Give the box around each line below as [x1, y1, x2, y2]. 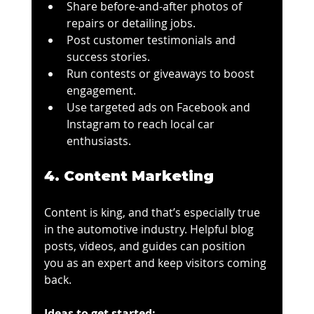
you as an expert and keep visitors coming [43, 255, 269, 271]
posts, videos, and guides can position [43, 238, 248, 254]
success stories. [66, 49, 150, 65]
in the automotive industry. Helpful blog [43, 221, 257, 238]
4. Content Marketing [43, 168, 214, 185]
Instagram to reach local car [66, 116, 217, 132]
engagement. [66, 83, 136, 99]
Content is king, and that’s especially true [43, 205, 263, 221]
